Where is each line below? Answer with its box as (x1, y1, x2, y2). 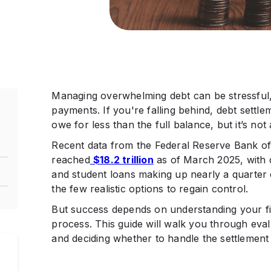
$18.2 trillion (93, 154, 154, 166)
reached (51, 154, 90, 166)
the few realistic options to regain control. (51, 183, 249, 195)
